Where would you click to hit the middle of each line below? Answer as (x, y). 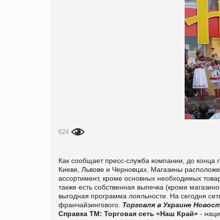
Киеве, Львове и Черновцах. (104, 169)
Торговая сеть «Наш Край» (151, 213)
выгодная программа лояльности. (113, 196)
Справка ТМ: (80, 213)
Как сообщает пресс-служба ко (108, 160)
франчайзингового (88, 205)
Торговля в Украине (157, 205)
